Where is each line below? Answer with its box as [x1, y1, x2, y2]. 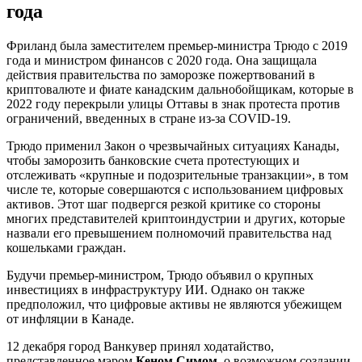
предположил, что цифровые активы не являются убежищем [6, 297, 342, 311]
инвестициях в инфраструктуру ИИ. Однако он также [6, 282, 305, 297]
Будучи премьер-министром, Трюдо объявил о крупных [6, 267, 314, 282]
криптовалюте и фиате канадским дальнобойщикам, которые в [6, 82, 354, 96]
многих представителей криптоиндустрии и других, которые [6, 211, 345, 225]
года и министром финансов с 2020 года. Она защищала [6, 53, 317, 67]
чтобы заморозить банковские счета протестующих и [6, 153, 300, 167]
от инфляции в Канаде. [6, 311, 134, 326]
